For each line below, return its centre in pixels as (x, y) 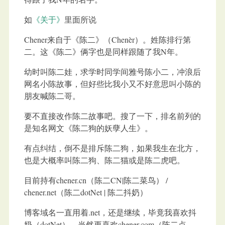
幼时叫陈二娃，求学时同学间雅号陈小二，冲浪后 (113, 72)
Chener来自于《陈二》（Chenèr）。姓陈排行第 (107, 40)
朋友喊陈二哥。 (52, 96)
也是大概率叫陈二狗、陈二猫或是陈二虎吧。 (104, 160)
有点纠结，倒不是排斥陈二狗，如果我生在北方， (113, 148)
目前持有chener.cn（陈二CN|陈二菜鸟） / (96, 180)
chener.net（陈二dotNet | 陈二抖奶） (86, 192)
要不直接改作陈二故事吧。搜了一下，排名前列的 (113, 116)
